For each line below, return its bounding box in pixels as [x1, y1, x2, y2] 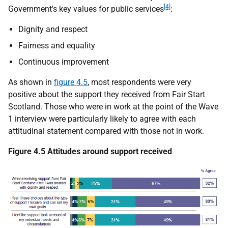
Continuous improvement [18, 56, 109, 67]
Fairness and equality [18, 40, 95, 50]
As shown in [8, 77, 54, 87]
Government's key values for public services [8, 4, 164, 14]
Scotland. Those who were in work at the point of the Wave [8, 101, 218, 111]
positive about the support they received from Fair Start [8, 89, 205, 99]
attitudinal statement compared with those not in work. [8, 126, 204, 136]
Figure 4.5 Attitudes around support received [8, 146, 172, 156]
